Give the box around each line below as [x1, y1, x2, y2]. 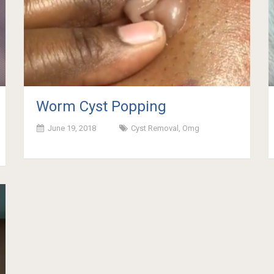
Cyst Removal [131, 124, 179, 133]
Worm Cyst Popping [36, 98, 167, 116]
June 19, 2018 [48, 124, 97, 133]
